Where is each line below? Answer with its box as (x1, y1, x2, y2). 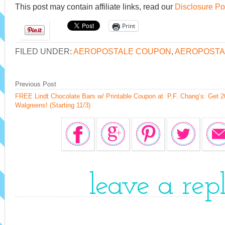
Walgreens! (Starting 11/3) (15, 101, 90, 109)
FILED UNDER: (15, 47, 73, 56)
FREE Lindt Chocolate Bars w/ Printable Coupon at (15, 92, 163, 100)
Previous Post (15, 80, 56, 88)
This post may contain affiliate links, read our (15, 2, 175, 11)
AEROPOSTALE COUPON (73, 47, 171, 56)
